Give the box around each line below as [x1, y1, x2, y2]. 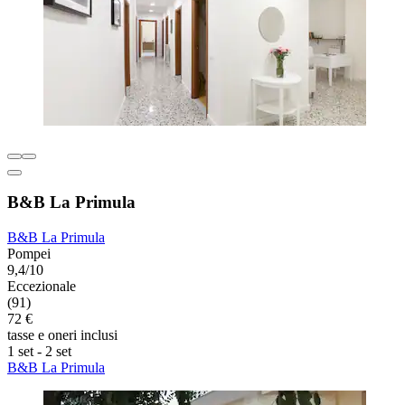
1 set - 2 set [7, 344, 71, 360]
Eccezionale [7, 278, 76, 295]
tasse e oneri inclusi [7, 327, 118, 344]
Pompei [7, 246, 51, 262]
